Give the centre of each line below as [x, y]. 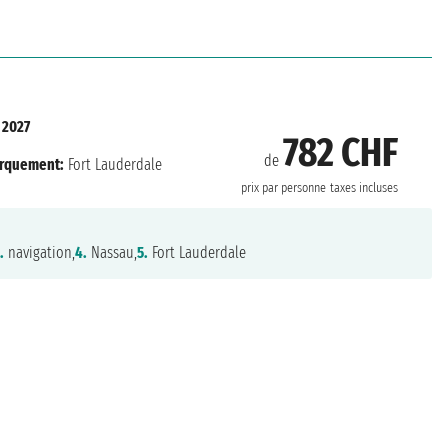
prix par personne [283, 188]
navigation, [39, 252]
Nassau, [111, 252]
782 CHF [340, 153]
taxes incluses [363, 188]
